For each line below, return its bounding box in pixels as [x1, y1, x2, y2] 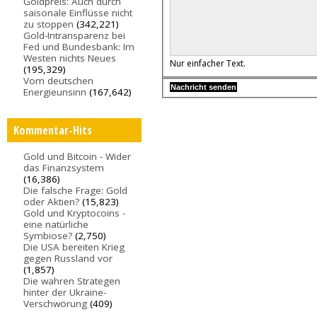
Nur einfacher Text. [170, 57, 246, 70]
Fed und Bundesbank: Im [23, 40, 135, 54]
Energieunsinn [23, 86, 87, 99]
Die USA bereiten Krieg [23, 240, 125, 253]
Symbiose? [23, 229, 73, 242]
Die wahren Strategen [23, 274, 121, 287]
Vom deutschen [23, 74, 94, 88]
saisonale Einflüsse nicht [23, 6, 133, 20]
